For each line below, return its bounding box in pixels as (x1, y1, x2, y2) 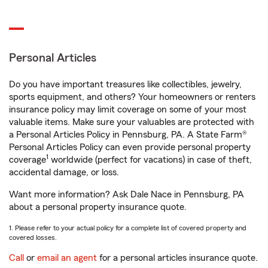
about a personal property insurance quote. (9, 202, 187, 212)
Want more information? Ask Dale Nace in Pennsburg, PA (9, 190, 244, 199)
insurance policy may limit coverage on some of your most (9, 105, 246, 114)
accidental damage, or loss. (9, 167, 119, 177)
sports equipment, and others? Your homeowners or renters (9, 92, 255, 102)
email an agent (37, 253, 97, 263)
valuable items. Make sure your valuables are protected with (9, 117, 254, 127)
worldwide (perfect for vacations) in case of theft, (48, 155, 252, 165)
